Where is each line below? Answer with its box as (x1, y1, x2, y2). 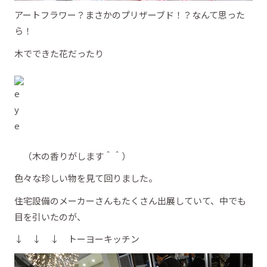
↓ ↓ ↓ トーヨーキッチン (14, 232, 139, 245)
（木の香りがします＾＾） (14, 149, 131, 162)
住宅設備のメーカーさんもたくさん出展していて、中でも (14, 194, 246, 207)
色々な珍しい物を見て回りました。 (14, 172, 157, 184)
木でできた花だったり (14, 46, 104, 60)
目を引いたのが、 (14, 210, 86, 223)
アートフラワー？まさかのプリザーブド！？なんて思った (14, 8, 245, 21)
